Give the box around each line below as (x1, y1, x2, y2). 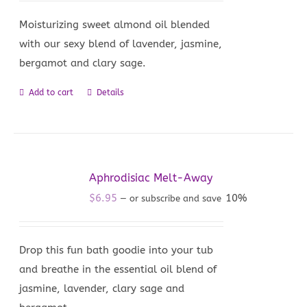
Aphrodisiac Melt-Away (89, 171, 213, 184)
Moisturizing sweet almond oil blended (19, 19, 210, 31)
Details (97, 88, 125, 97)
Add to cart (29, 88, 74, 97)
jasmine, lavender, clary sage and (19, 282, 185, 295)
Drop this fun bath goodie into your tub (19, 244, 214, 256)
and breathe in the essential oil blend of (19, 263, 217, 275)
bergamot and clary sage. (19, 57, 147, 69)
